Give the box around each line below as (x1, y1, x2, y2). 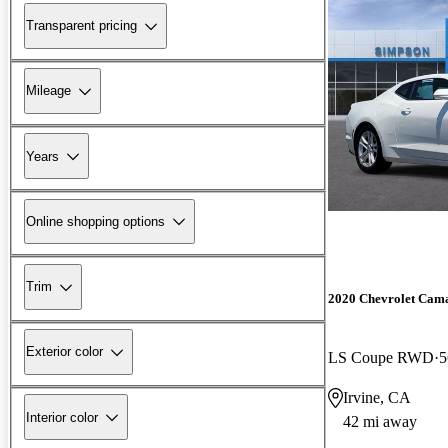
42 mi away (343, 412, 417, 430)
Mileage (26, 83, 71, 99)
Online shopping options (26, 213, 165, 229)
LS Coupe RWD (328, 348, 434, 366)
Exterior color (26, 344, 103, 360)
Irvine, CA (343, 388, 411, 406)
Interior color (26, 409, 98, 425)
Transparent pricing (26, 18, 137, 34)
